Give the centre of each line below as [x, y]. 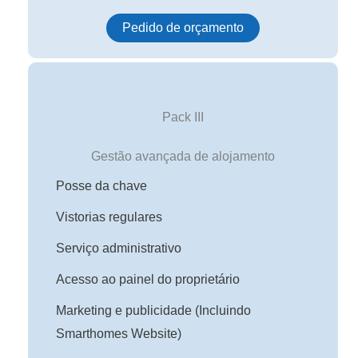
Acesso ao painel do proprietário [148, 279]
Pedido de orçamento [183, 27]
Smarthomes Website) [119, 333]
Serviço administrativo [119, 248]
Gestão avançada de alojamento [183, 156]
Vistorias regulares [109, 217]
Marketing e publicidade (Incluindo [153, 310]
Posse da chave [101, 185]
